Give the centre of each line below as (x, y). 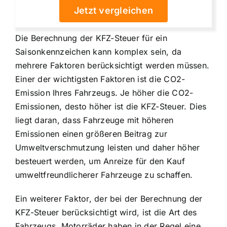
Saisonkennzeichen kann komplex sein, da (99, 52)
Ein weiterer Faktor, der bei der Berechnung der (109, 199)
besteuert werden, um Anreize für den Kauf (100, 161)
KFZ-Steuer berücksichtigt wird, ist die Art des (106, 213)
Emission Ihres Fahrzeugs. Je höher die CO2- (104, 93)
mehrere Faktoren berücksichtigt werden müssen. (112, 66)
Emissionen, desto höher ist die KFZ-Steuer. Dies (111, 107)
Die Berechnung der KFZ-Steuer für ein (91, 38)
